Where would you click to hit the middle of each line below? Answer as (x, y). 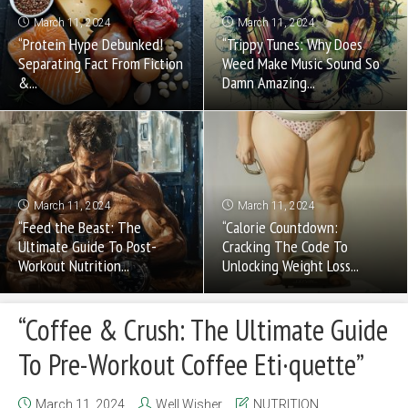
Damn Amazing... (269, 82)
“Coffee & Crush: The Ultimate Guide (203, 330)
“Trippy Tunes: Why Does (293, 44)
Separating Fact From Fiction (101, 63)
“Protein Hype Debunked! (91, 44)
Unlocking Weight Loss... (291, 265)
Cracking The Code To (286, 246)
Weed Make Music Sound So (301, 63)
